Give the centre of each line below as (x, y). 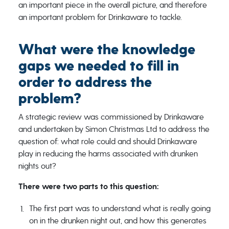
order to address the (85, 82)
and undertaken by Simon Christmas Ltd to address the (114, 129)
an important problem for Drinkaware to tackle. (100, 17)
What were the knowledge (107, 50)
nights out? (37, 166)
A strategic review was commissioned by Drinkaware (111, 117)
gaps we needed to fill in (98, 66)
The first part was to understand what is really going (120, 208)
